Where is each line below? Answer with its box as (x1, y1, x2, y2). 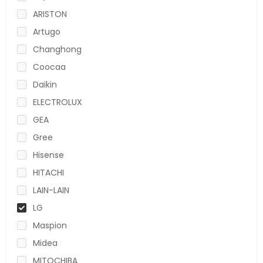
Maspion (33, 219, 67, 231)
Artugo (33, 25, 60, 38)
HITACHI (33, 166, 64, 178)
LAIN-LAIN (33, 184, 69, 196)
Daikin (33, 78, 57, 90)
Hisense (33, 149, 64, 161)
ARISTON (33, 8, 67, 20)
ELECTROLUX (33, 96, 82, 108)
